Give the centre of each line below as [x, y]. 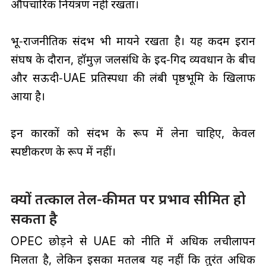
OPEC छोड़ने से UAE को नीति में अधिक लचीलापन [133, 241]
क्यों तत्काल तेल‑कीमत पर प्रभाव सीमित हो [128, 199]
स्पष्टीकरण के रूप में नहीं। [63, 151]
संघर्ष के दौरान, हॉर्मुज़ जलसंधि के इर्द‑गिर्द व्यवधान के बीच [133, 59]
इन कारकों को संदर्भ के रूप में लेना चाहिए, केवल [133, 133]
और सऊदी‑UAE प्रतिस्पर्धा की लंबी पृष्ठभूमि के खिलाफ [133, 77]
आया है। [29, 96]
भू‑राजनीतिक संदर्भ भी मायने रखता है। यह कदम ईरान [133, 41]
